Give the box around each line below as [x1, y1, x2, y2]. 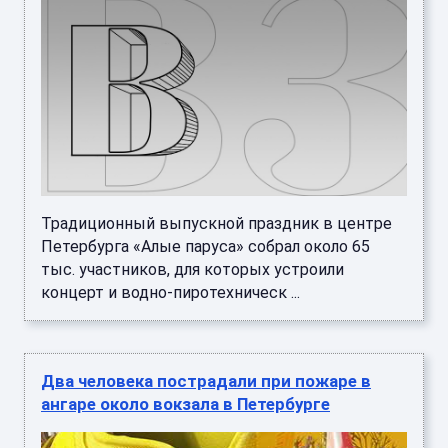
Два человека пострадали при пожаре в [41, 371, 371, 392]
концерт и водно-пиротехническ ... [41, 283, 300, 303]
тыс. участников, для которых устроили [41, 260, 344, 280]
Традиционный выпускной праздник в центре [41, 214, 392, 234]
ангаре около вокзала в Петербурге [41, 394, 330, 415]
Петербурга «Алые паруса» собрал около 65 [41, 237, 370, 257]
